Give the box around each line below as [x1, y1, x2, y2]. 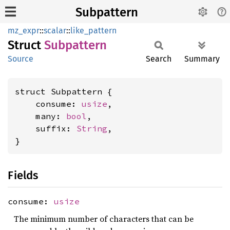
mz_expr [8, 26, 40, 35]
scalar [44, 26, 66, 35]
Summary [184, 54, 220, 64]
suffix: [15, 123, 76, 133]
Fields [8, 168, 38, 182]
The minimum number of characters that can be [14, 213, 194, 224]
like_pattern [70, 26, 117, 35]
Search [146, 54, 171, 64]
